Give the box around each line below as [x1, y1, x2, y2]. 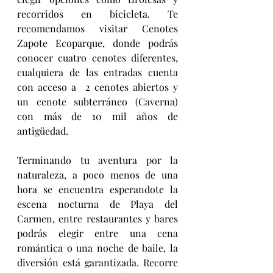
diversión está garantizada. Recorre [17, 255, 178, 269]
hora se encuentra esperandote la [17, 182, 178, 196]
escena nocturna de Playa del [17, 197, 178, 210]
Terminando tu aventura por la [17, 153, 178, 166]
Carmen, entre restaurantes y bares [17, 211, 178, 225]
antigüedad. [17, 124, 68, 137]
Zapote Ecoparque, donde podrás [17, 36, 178, 49]
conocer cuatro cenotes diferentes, [17, 51, 178, 64]
